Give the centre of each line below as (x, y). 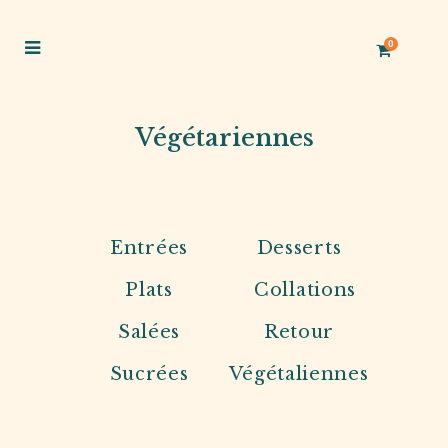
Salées (149, 332)
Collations (305, 290)
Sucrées (149, 374)
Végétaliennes (299, 374)
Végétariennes (224, 137)
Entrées (149, 248)
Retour (299, 332)
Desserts (299, 248)
